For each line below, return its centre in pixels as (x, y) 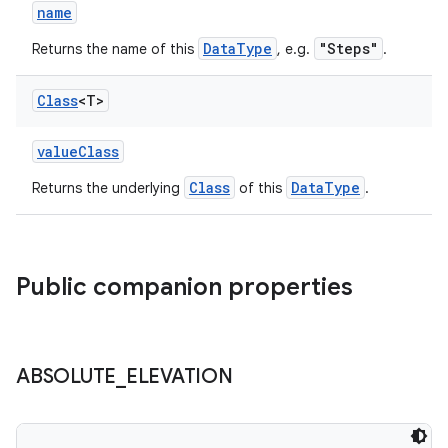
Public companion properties (184, 287)
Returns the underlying (108, 188)
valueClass (78, 151)
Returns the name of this (115, 49)
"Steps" (348, 48)
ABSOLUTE (66, 376)
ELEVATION (179, 376)
